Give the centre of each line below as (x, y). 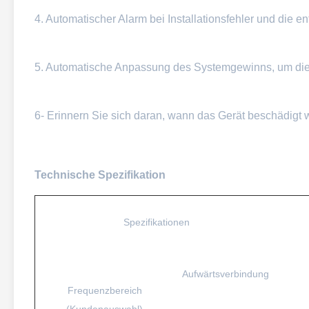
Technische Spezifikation (100, 175)
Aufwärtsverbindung (226, 274)
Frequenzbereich (104, 290)
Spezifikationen (156, 222)
